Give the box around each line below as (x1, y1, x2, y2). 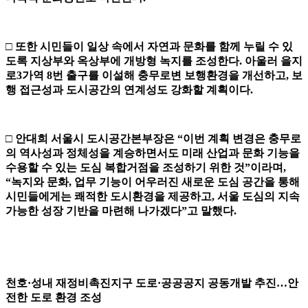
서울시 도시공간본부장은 (51, 133, 177, 145)
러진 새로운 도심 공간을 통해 (157, 176, 300, 188)
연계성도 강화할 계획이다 (124, 84, 250, 96)
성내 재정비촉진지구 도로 (31, 277, 157, 289)
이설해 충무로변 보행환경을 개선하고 (102, 69, 286, 82)
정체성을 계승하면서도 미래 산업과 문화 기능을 (66, 147, 300, 159)
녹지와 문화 (11, 176, 69, 188)
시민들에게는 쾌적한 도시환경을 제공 (5, 190, 190, 203)
